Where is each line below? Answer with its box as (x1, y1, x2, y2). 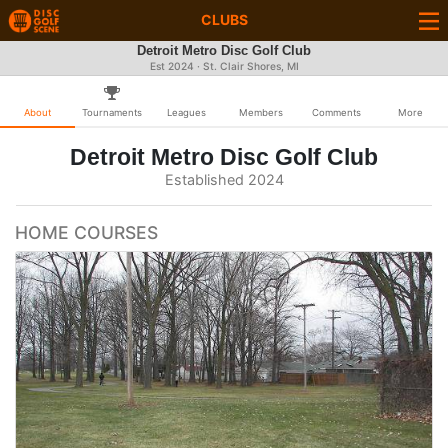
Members (239, 107, 284, 118)
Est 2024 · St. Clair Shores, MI (149, 60, 299, 73)
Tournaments (82, 107, 142, 118)
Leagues (167, 107, 207, 118)
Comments (311, 107, 361, 118)
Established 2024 (164, 171, 284, 188)
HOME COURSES (15, 222, 158, 243)
